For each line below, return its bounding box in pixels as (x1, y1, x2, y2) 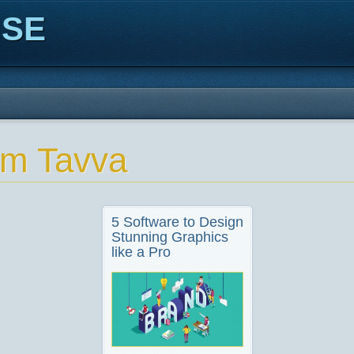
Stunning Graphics (111, 229, 228, 245)
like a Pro (111, 244, 171, 260)
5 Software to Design (111, 214, 243, 230)
